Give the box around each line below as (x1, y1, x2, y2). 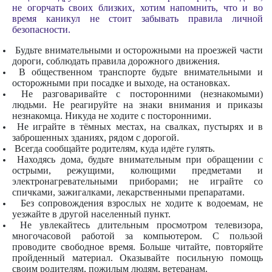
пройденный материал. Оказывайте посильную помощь (12, 252, 263, 263)
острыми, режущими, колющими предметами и (12, 165, 263, 175)
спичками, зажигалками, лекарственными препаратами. (12, 186, 245, 197)
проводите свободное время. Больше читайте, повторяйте (12, 241, 263, 252)
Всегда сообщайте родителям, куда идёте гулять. (12, 143, 215, 154)
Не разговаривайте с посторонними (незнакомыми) (12, 88, 263, 99)
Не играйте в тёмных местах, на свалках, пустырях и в (12, 121, 263, 132)
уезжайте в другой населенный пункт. (12, 208, 171, 219)
